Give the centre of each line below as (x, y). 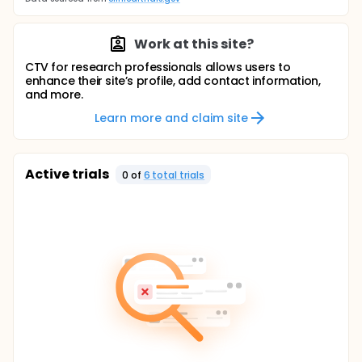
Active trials (67, 174)
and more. (54, 95)
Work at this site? (194, 44)
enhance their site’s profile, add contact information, (173, 81)
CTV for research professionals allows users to (158, 67)
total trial (175, 175)
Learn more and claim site (171, 118)
